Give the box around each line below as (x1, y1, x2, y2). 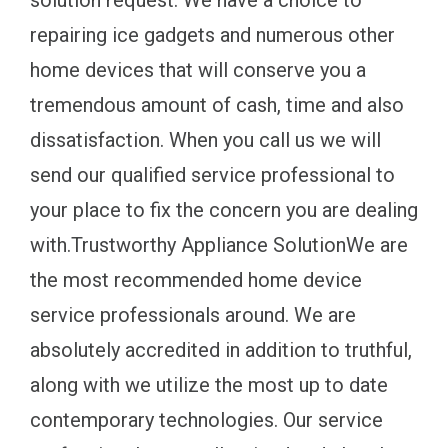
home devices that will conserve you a (30, 58, 366, 83)
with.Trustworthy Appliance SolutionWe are (30, 233, 408, 258)
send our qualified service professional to (30, 163, 395, 188)
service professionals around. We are (30, 303, 356, 328)
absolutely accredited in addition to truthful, (30, 338, 412, 363)
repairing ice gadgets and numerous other (30, 23, 395, 48)
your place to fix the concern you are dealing (30, 198, 418, 223)
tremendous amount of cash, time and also (30, 93, 404, 118)
